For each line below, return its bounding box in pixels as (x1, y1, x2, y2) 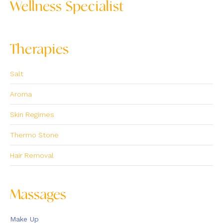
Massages (10, 187, 66, 203)
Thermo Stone (10, 130, 59, 139)
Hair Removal (10, 151, 54, 159)
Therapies (10, 41, 69, 57)
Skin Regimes (10, 110, 54, 118)
